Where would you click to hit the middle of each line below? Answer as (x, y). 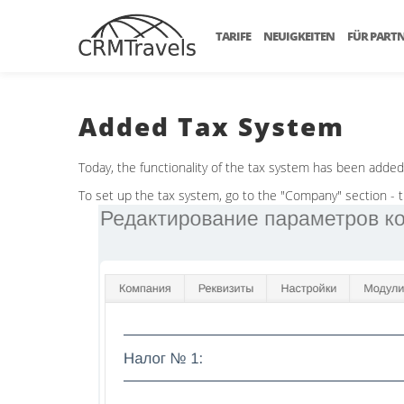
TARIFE (233, 36)
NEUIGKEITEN (299, 36)
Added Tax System (211, 126)
